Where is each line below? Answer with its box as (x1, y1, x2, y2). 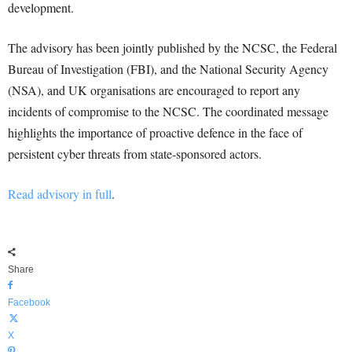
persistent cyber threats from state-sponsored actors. (8, 145, 262, 163)
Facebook (8, 297, 50, 309)
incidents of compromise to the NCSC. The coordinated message (8, 103, 328, 120)
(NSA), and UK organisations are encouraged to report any (8, 82, 300, 99)
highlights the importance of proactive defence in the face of (8, 124, 302, 141)
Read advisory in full (8, 185, 112, 203)
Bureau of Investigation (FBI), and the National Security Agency (8, 60, 328, 78)
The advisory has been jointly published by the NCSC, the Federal (8, 39, 337, 57)
